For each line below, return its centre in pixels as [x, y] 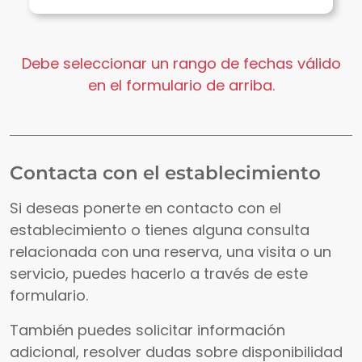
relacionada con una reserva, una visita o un [170, 251]
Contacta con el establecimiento [165, 172]
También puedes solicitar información [147, 330]
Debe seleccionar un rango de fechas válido [181, 63]
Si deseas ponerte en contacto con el [145, 208]
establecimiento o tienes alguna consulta [160, 229]
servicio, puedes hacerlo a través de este [159, 273]
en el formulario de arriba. [181, 85]
